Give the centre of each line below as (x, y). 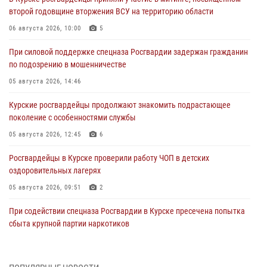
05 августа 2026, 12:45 (45, 135)
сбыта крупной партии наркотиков (69, 224)
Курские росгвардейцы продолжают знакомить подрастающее (120, 105)
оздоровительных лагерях (55, 171)
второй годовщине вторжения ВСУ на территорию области (111, 12)
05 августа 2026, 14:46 (45, 82)
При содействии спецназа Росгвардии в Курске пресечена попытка (127, 211)
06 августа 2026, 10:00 (45, 29)
